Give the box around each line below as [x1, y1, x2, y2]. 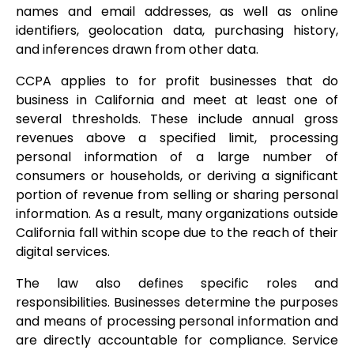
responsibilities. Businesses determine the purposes [16, 293, 338, 312]
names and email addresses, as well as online [16, 2, 338, 21]
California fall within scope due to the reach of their [16, 224, 338, 243]
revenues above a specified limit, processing [16, 129, 338, 148]
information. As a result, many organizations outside [16, 205, 338, 224]
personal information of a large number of [16, 148, 338, 167]
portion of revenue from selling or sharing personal [16, 186, 338, 205]
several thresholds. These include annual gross [16, 110, 338, 129]
